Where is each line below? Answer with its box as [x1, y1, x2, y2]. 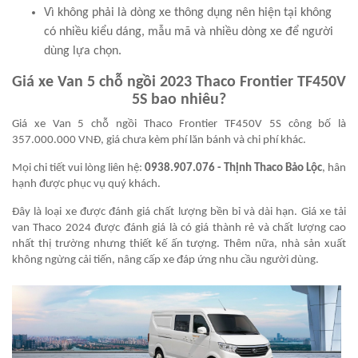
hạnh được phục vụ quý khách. [12, 177, 161, 190]
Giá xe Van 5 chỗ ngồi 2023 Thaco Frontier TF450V [12, 74, 346, 90]
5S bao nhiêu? [132, 91, 226, 108]
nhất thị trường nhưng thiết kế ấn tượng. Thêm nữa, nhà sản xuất [12, 237, 346, 250]
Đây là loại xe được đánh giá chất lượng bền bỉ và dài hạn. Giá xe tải [12, 205, 346, 218]
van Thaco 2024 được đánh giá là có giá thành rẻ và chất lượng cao [12, 221, 346, 234]
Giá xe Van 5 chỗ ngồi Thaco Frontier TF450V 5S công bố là [12, 117, 346, 130]
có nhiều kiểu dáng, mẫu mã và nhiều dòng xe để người [44, 25, 333, 38]
